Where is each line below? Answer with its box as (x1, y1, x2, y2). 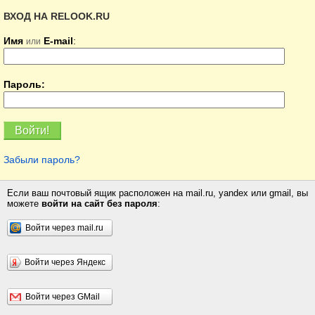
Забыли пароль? (4, 154, 80, 166)
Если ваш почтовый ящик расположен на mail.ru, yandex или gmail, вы (7, 188, 308, 199)
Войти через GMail (25, 292, 100, 302)
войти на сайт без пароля (41, 198, 157, 210)
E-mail (44, 35, 73, 47)
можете (7, 198, 41, 210)
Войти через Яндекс (25, 257, 105, 268)
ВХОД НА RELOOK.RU (4, 11, 110, 22)
